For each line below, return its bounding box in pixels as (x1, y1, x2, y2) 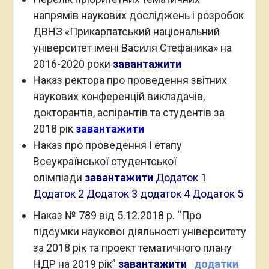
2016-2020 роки (32, 58, 113, 70)
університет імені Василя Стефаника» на (32, 41, 232, 54)
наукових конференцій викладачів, (32, 90, 205, 103)
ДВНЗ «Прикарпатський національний (32, 25, 220, 38)
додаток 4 (139, 187, 190, 200)
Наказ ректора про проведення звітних (32, 74, 227, 86)
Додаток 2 (32, 187, 84, 200)
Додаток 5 (192, 187, 243, 200)
